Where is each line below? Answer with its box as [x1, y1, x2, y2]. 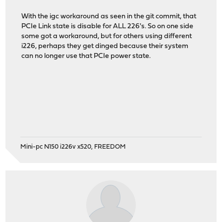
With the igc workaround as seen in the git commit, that [21, 13, 197, 21]
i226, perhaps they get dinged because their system [21, 43, 189, 51]
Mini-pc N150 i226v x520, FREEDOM [20, 143, 126, 150]
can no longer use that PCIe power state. [21, 53, 151, 60]
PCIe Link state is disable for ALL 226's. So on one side [21, 23, 194, 31]
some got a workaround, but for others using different [21, 33, 192, 41]
